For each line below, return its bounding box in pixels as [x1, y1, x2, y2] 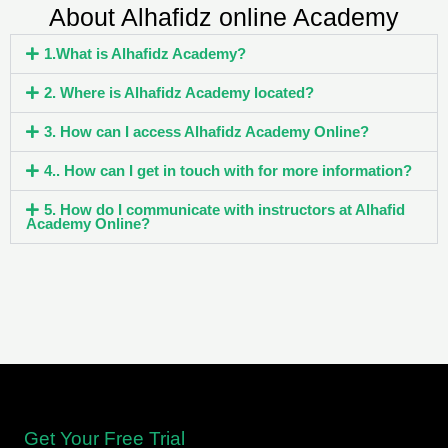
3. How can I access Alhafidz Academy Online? [43, 124, 369, 140]
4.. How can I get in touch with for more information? [43, 163, 412, 179]
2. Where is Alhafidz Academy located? [43, 85, 314, 101]
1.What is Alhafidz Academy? [43, 46, 246, 62]
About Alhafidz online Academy [49, 4, 399, 31]
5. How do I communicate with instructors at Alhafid [43, 202, 405, 218]
